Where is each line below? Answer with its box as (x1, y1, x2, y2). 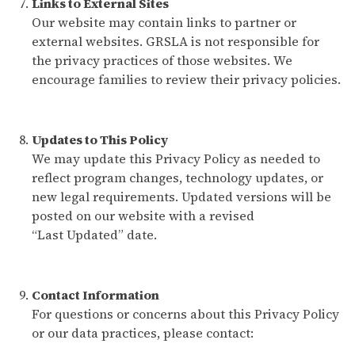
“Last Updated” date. (32, 226, 157, 243)
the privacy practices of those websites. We (32, 52, 292, 69)
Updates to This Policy (32, 131, 168, 148)
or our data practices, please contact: (32, 324, 254, 342)
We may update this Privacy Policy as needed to (32, 150, 320, 167)
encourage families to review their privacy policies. (32, 71, 341, 88)
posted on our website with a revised (32, 207, 254, 224)
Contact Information (32, 286, 159, 303)
